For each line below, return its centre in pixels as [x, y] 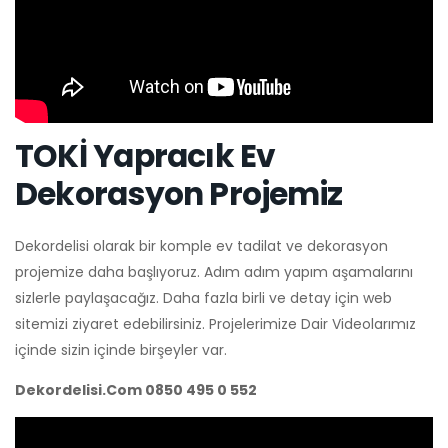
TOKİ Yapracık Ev [145, 156]
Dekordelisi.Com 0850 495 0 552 [136, 390]
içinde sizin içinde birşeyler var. [121, 350]
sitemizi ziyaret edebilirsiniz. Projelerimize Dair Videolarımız [215, 324]
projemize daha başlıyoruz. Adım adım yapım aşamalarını [214, 272]
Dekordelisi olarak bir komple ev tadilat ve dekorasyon [201, 246]
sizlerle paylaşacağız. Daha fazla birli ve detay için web [203, 298]
